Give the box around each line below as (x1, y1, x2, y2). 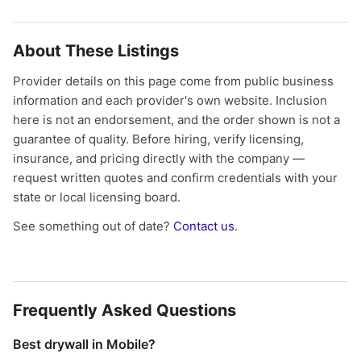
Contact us (173, 218, 234, 234)
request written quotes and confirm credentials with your (13, 170, 338, 185)
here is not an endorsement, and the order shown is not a (13, 112, 340, 127)
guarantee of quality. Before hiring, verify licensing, (13, 131, 304, 147)
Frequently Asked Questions (13, 301, 236, 320)
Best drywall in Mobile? (13, 336, 156, 352)
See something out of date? (13, 218, 173, 234)
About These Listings (13, 41, 179, 60)
